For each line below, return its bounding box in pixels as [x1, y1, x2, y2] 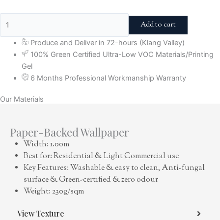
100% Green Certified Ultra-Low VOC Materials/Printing [30, 50, 214, 59]
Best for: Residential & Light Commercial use [24, 151, 179, 163]
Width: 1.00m [24, 139, 69, 151]
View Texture [17, 208, 64, 219]
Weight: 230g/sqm [24, 186, 84, 198]
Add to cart [140, 20, 176, 30]
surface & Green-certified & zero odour [24, 174, 158, 186]
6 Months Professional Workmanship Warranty [30, 74, 187, 83]
